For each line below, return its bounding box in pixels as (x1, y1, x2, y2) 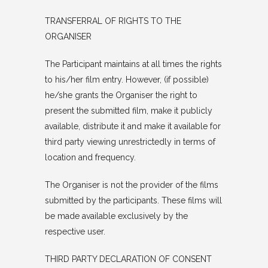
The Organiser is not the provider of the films (44, 180, 218, 190)
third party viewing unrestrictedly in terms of (44, 137, 215, 147)
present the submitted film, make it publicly (44, 106, 212, 115)
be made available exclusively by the (44, 211, 188, 221)
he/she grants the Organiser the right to (44, 90, 197, 100)
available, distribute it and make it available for (44, 121, 221, 131)
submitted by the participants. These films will (44, 196, 222, 205)
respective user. (44, 227, 105, 236)
